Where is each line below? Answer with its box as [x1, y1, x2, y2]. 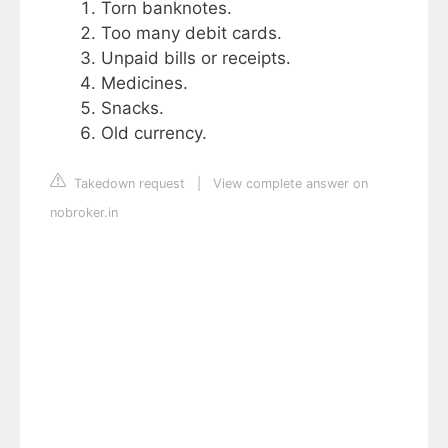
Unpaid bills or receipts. [101, 48, 291, 68]
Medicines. [101, 73, 188, 93]
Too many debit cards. [101, 23, 282, 43]
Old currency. [101, 123, 207, 143]
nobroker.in [50, 204, 118, 220]
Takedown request [70, 175, 185, 191]
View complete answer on [213, 175, 368, 191]
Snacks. [101, 98, 164, 118]
